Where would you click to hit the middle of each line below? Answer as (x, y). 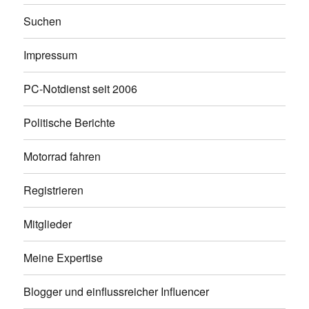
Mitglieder (48, 224)
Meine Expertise (63, 258)
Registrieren (54, 190)
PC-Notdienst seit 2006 (81, 89)
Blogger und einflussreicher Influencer (117, 292)
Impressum (51, 55)
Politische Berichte (70, 123)
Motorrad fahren (62, 157)
